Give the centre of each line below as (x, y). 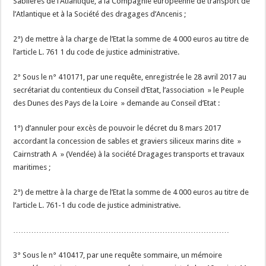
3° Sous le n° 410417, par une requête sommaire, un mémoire (118, 255)
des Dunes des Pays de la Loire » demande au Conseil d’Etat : (117, 103)
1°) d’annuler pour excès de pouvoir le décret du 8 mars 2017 (117, 128)
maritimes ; (32, 167)
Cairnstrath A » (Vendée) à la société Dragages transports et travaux (129, 154)
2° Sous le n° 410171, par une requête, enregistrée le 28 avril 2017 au (130, 77)
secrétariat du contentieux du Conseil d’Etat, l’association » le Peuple (129, 90)
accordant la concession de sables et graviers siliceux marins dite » (127, 141)
